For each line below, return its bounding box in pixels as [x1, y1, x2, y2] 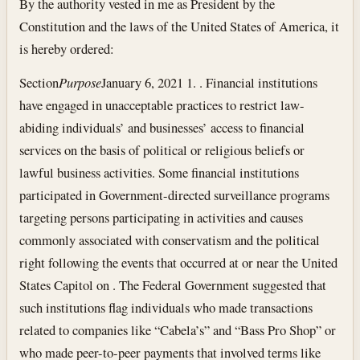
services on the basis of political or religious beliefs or [19, 141, 305, 160]
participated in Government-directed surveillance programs [19, 186, 330, 205]
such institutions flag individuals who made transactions [19, 298, 313, 317]
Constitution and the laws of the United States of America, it [19, 16, 340, 35]
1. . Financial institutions [183, 73, 318, 92]
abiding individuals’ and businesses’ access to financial [19, 118, 305, 137]
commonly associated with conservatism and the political [19, 231, 321, 250]
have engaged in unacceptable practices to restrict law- [19, 96, 305, 115]
